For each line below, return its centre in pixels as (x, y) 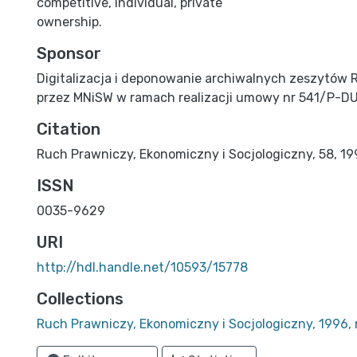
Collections (80, 299)
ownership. (69, 22)
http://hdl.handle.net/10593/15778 (142, 267)
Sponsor (69, 53)
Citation (69, 129)
